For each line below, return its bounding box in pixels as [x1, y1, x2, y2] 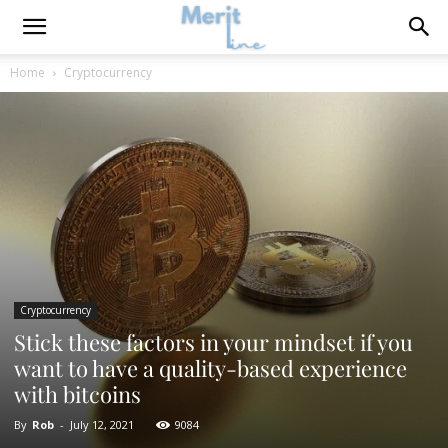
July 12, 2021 [70, 417, 134, 433]
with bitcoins [14, 379, 141, 410]
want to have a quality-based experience [14, 353, 407, 384]
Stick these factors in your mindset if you [14, 327, 413, 358]
